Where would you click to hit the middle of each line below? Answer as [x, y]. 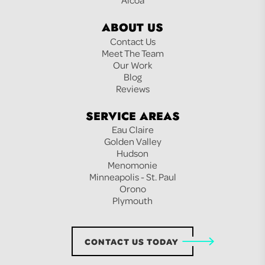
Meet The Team [132, 53]
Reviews [132, 88]
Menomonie [132, 165]
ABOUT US [132, 28]
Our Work [132, 64]
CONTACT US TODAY [132, 242]
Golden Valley [132, 141]
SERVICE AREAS [132, 116]
